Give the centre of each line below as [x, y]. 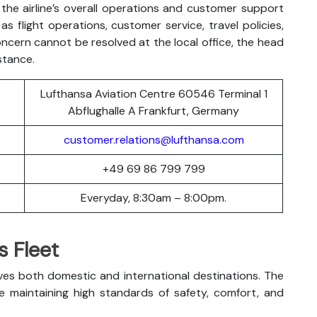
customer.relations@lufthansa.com [154, 139]
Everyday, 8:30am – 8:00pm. [154, 197]
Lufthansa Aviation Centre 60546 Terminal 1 [154, 93]
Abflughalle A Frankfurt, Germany [154, 110]
